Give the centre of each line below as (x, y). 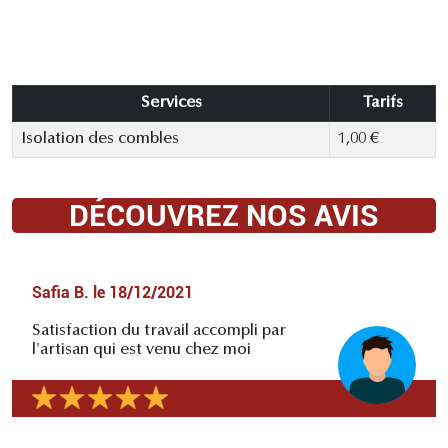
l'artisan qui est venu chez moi (141, 349)
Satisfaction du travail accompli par (159, 330)
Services (171, 102)
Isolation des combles (100, 138)
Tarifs (382, 102)
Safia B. (60, 292)
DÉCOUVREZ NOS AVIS (224, 215)
